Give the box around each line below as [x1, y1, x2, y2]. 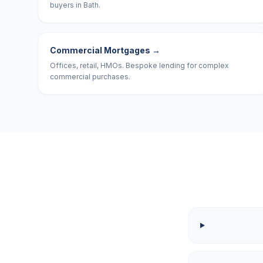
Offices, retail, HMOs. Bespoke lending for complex [50, 61, 229, 70]
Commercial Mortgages [50, 45, 150, 55]
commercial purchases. [50, 72, 130, 81]
